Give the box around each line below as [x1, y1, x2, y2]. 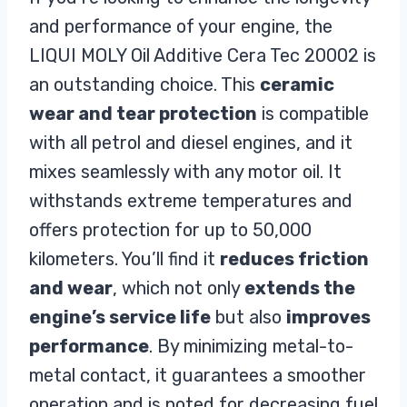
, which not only [113, 276, 244, 299]
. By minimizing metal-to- [149, 334, 353, 357]
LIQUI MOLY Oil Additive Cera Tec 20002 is [29, 44, 376, 66]
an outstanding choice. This [29, 73, 260, 95]
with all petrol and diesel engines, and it [29, 131, 352, 154]
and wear [29, 276, 113, 299]
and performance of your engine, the [29, 15, 333, 37]
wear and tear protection [29, 102, 257, 124]
